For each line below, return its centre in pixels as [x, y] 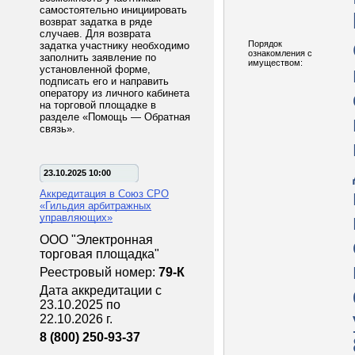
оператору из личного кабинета [115, 93]
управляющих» [76, 218]
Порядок [265, 44]
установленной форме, [95, 69]
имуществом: [275, 63]
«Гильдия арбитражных [95, 206]
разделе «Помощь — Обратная [115, 117]
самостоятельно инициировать [113, 10]
